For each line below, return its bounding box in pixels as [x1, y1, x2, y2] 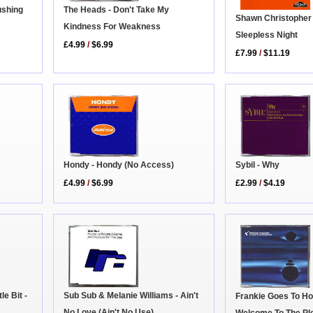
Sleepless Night [235, 30, 298, 41]
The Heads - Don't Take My [64, 5, 170, 15]
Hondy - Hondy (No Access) [64, 160, 175, 170]
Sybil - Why [235, 160, 280, 170]
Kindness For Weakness [64, 22, 161, 32]
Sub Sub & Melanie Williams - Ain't [64, 290, 199, 300]
